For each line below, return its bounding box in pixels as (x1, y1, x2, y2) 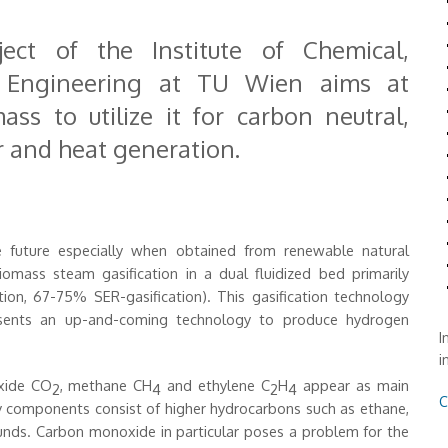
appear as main (297, 376, 409, 394)
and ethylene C (161, 376, 271, 394)
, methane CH (59, 376, 153, 394)
